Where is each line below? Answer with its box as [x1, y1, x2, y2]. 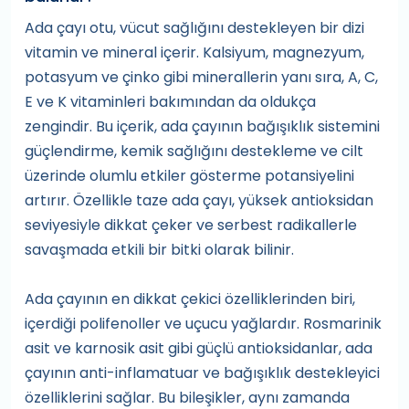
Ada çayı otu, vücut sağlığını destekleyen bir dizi [25, 17, 364, 39]
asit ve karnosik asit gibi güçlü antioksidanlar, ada [25, 338, 372, 360]
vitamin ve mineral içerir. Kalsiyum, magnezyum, [25, 42, 364, 64]
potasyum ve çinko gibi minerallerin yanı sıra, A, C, [25, 67, 378, 89]
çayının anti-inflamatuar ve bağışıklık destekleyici [25, 362, 380, 384]
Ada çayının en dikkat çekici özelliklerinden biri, [25, 288, 355, 310]
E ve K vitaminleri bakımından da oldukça [25, 91, 316, 113]
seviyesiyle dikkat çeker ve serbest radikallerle [25, 215, 357, 236]
